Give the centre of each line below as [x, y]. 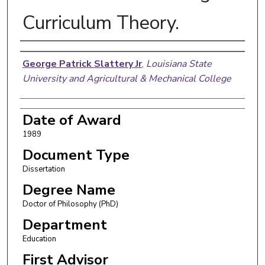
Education [39, 239]
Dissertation [43, 169]
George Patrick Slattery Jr [82, 64]
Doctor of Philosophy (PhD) [70, 204]
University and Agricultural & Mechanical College [127, 78]
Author [44, 53]
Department [64, 224]
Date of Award [72, 120]
